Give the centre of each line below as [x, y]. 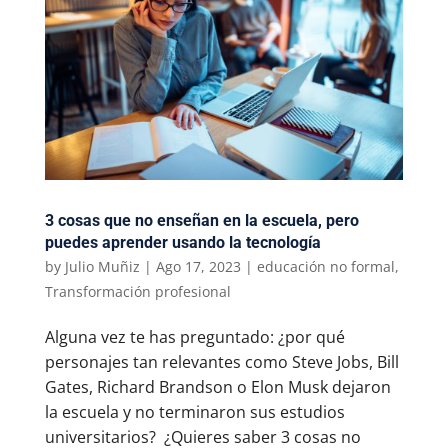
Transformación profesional [137, 291]
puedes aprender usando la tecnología [182, 242]
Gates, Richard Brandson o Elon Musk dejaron [217, 386]
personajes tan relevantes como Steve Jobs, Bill [221, 361]
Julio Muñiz [102, 266]
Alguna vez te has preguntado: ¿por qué [194, 336]
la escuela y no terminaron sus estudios [194, 411]
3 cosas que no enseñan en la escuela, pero [201, 220]
